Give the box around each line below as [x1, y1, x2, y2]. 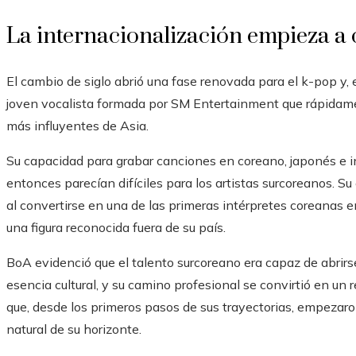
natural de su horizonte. [6, 321, 141, 338]
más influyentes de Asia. [6, 118, 149, 134]
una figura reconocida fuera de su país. [6, 219, 226, 236]
